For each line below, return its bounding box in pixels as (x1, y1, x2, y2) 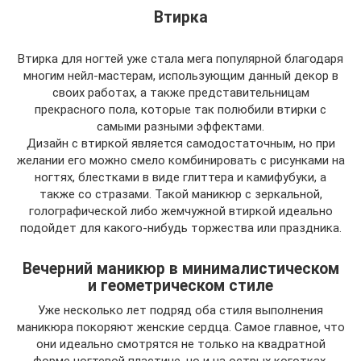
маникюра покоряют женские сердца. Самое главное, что (16, 320, 345, 334)
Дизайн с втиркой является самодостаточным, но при (26, 136, 335, 151)
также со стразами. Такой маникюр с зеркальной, (39, 187, 322, 201)
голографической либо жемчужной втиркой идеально (28, 204, 333, 218)
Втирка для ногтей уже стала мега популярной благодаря (18, 52, 343, 66)
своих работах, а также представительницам (52, 85, 309, 100)
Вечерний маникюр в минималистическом (22, 259, 339, 279)
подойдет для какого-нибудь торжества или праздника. (19, 221, 342, 235)
